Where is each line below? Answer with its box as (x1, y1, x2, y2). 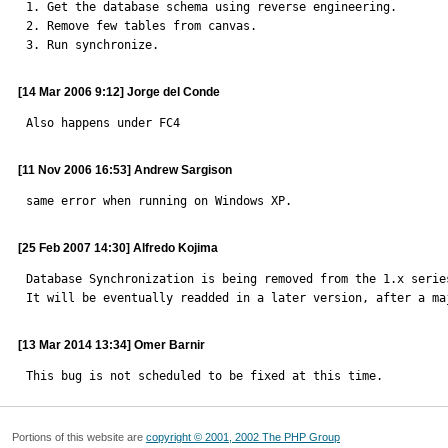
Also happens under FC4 (26, 116, 180, 130)
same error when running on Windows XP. (26, 194, 292, 208)
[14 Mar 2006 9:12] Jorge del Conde (18, 85, 220, 99)
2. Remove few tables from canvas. (26, 19, 257, 33)
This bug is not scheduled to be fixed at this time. (26, 369, 383, 383)
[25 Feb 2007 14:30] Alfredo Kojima (18, 241, 218, 255)
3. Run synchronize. (26, 38, 159, 52)
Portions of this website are (12, 431, 146, 443)
